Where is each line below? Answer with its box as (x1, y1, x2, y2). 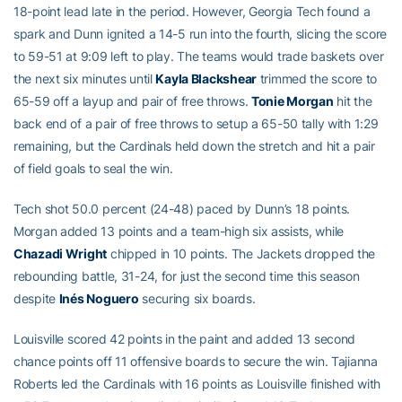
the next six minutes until (13, 70, 156, 86)
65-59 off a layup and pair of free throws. (13, 92, 251, 109)
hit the (333, 92, 372, 109)
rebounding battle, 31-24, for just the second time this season (13, 267, 360, 284)
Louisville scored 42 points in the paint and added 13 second (13, 330, 356, 346)
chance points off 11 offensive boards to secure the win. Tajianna (13, 353, 378, 369)
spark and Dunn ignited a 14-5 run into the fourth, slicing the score (13, 25, 387, 41)
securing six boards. (138, 290, 256, 306)
